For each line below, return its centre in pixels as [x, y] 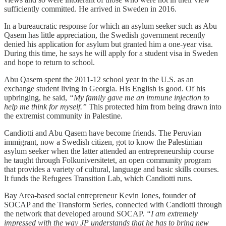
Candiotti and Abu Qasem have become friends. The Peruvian [103, 133]
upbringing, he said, [37, 97]
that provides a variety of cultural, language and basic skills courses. [111, 169]
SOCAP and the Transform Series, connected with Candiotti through [113, 204]
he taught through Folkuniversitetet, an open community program [107, 160]
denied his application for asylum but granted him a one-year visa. [108, 44]
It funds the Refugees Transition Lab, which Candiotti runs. [98, 178]
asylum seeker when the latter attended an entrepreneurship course [109, 151]
